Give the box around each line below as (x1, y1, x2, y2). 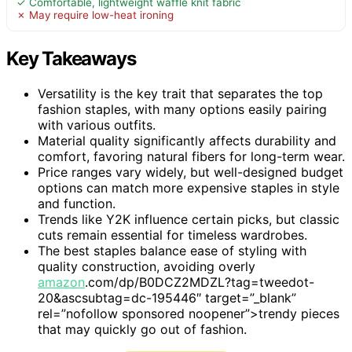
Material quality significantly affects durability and (38, 132, 336, 148)
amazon (38, 273, 85, 290)
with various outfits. (38, 116, 156, 133)
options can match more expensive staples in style (38, 179, 339, 196)
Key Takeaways (6, 46, 136, 70)
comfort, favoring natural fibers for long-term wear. (38, 148, 345, 164)
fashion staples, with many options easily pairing (38, 101, 327, 117)
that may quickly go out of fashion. (38, 321, 247, 337)
